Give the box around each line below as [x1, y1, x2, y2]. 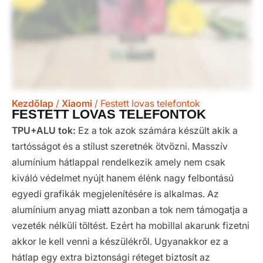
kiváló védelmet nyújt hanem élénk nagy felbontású [12, 172, 234, 184]
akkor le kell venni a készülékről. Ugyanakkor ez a [12, 235, 228, 248]
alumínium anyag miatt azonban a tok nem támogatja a [12, 204, 248, 216]
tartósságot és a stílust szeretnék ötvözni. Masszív [12, 140, 228, 153]
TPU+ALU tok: [12, 124, 76, 137]
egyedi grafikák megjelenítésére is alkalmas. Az [12, 188, 219, 200]
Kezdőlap [12, 97, 53, 110]
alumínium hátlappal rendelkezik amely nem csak [12, 156, 225, 168]
